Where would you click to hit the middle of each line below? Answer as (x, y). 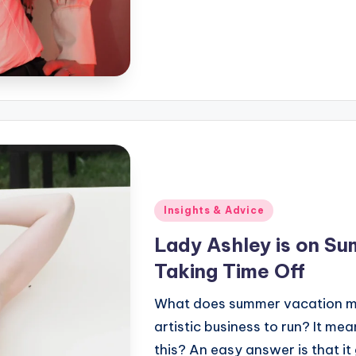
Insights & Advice (214, 211)
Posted (176, 209)
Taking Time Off (230, 271)
